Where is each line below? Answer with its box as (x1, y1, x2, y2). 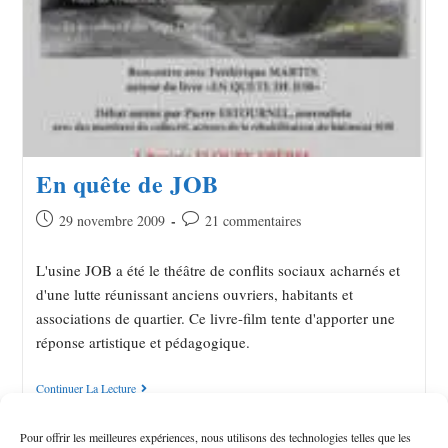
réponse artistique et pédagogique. (35, 331, 250, 352)
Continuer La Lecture (35, 379, 136, 396)
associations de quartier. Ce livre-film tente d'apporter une (35, 307, 395, 328)
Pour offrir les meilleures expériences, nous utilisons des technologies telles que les (20, 429, 411, 445)
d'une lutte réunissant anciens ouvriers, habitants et (35, 283, 353, 304)
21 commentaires (204, 210, 301, 230)
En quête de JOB (35, 165, 219, 201)
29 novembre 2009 (58, 210, 165, 230)
